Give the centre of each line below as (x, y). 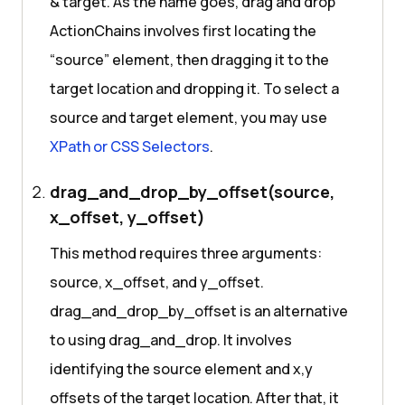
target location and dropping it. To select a (194, 89)
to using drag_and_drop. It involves (171, 340)
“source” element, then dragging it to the (189, 60)
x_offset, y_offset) (127, 217)
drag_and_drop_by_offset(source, (192, 192)
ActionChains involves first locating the (183, 31)
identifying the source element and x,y (181, 369)
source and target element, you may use (188, 118)
